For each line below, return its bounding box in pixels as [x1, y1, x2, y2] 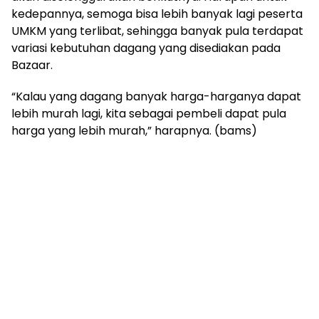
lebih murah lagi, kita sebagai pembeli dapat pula [11, 105, 286, 122]
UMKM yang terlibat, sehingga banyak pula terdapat [11, 22, 303, 39]
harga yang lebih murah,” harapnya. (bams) [11, 122, 257, 139]
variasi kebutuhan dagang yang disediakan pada [11, 39, 281, 56]
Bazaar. [11, 56, 53, 73]
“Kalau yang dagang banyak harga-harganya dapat [11, 88, 301, 105]
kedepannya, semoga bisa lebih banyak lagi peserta [11, 5, 303, 22]
